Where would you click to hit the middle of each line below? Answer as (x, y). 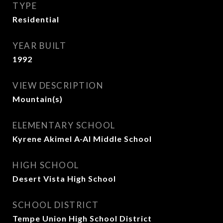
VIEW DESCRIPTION (58, 85)
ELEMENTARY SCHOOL (64, 125)
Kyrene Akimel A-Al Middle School (82, 139)
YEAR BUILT (39, 46)
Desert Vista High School (64, 178)
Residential (36, 19)
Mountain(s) (38, 99)
